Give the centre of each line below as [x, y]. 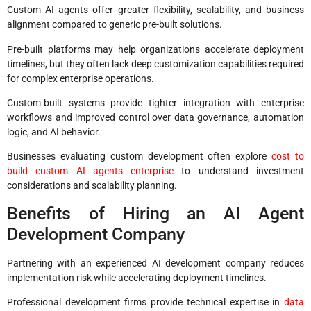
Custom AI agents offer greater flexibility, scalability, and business [155, 10]
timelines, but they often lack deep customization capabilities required [155, 64]
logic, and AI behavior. [54, 132]
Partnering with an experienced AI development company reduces [155, 263]
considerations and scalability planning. [92, 186]
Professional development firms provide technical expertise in [145, 302]
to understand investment [239, 171]
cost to [288, 157]
